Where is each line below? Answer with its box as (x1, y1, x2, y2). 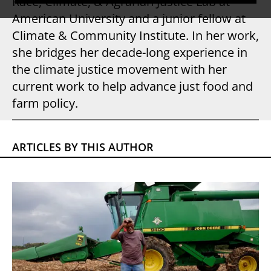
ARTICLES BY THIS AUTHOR (12, 140, 154, 154)
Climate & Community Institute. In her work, (12, 27, 259, 44)
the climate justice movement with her (12, 61, 227, 77)
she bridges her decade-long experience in (12, 44, 247, 60)
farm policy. (12, 95, 78, 111)
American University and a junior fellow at (12, 10, 246, 27)
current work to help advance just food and (12, 78, 253, 94)
